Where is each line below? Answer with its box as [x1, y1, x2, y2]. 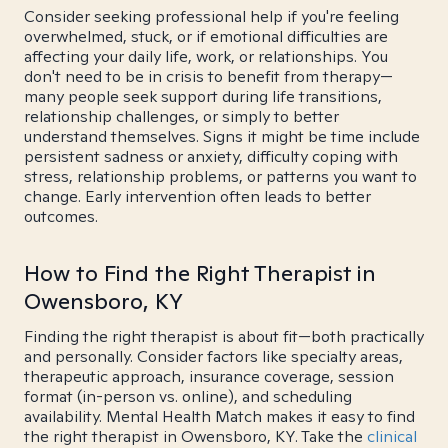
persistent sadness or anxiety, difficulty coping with [24, 146, 398, 167]
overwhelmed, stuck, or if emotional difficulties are [24, 26, 388, 47]
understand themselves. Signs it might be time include [24, 126, 420, 147]
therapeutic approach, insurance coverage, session [24, 366, 394, 387]
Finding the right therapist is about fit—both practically [24, 326, 424, 347]
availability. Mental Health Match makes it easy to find [24, 406, 415, 427]
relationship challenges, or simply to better [24, 106, 339, 127]
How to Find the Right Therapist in [24, 259, 376, 287]
